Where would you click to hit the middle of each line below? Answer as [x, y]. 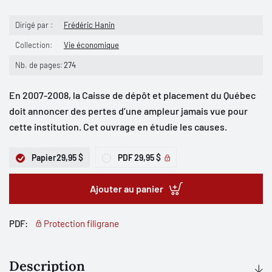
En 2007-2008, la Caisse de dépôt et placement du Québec [132, 95]
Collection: [34, 45]
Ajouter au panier [126, 189]
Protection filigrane [81, 223]
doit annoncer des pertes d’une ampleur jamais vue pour [128, 111]
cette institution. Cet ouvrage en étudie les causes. [118, 127]
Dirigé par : [34, 25]
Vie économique [91, 45]
